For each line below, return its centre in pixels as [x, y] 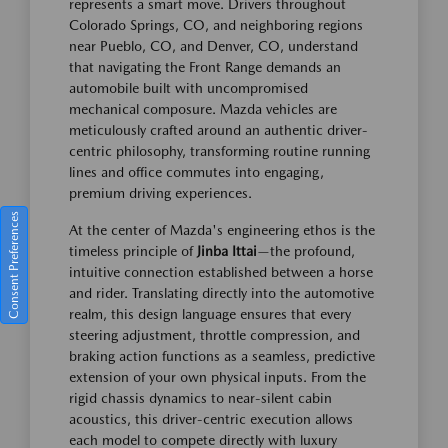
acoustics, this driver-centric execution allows [211, 418]
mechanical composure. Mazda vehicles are [203, 108]
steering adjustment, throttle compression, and [214, 334]
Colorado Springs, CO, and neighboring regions [216, 24]
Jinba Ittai [227, 250]
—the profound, [306, 250]
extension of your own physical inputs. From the [217, 376]
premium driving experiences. [160, 192]
